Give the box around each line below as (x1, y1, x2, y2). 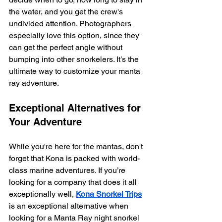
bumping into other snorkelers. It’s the (9, 54, 141, 64)
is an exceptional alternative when (9, 201, 130, 211)
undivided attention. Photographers (9, 18, 133, 28)
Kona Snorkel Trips (76, 189, 142, 199)
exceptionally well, (9, 189, 76, 199)
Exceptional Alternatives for (9, 102, 144, 114)
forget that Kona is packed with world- (9, 153, 140, 163)
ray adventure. (9, 78, 59, 88)
